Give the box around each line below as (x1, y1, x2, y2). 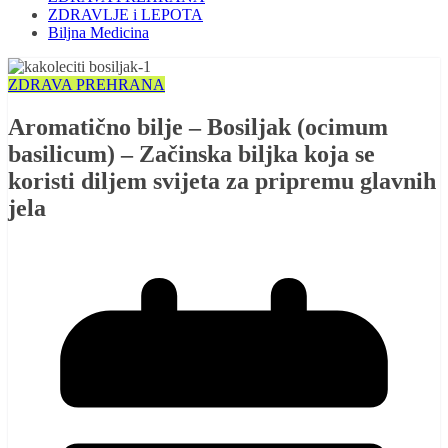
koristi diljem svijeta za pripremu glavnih (8, 168, 436, 195)
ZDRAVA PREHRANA (8, 76, 165, 94)
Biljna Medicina (48, 24, 149, 42)
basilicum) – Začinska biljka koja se (8, 141, 375, 168)
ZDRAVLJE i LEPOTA (48, 6, 203, 24)
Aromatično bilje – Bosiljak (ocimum (8, 114, 388, 141)
